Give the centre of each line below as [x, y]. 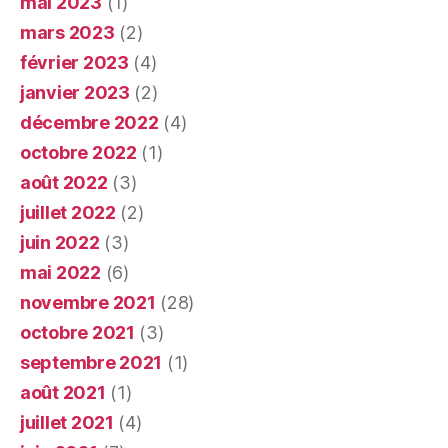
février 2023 [74, 62]
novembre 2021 [88, 302]
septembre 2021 [91, 362]
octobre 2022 [78, 152]
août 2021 [63, 392]
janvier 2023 [75, 92]
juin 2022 [60, 242]
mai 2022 [60, 272]
